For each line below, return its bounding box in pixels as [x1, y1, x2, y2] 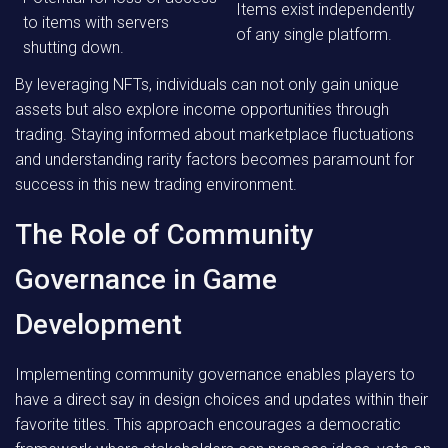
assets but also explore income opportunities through [15, 100, 389, 119]
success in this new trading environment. [15, 175, 297, 194]
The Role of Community [15, 218, 314, 251]
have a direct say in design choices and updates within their [15, 390, 428, 409]
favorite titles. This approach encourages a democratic [15, 415, 401, 434]
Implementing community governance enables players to [15, 365, 415, 384]
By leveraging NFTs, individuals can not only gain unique [15, 75, 399, 94]
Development [15, 308, 182, 341]
